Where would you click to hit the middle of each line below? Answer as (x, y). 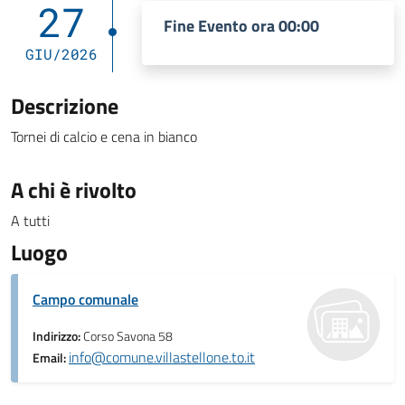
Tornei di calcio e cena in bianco (104, 137)
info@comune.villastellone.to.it (162, 357)
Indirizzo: (58, 336)
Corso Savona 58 (128, 336)
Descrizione (65, 106)
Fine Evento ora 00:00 (241, 25)
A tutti (30, 221)
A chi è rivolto (74, 190)
